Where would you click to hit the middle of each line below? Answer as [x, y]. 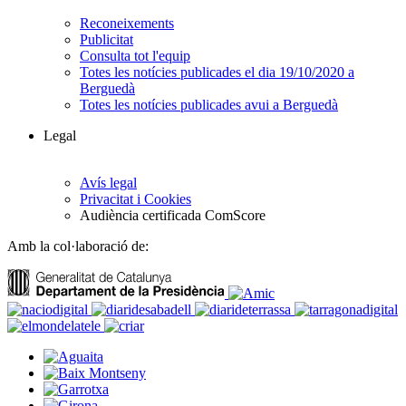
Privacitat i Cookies [135, 199]
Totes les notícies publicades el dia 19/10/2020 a [217, 72]
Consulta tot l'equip [135, 56]
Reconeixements [127, 24]
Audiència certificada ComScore [173, 216]
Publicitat [106, 40]
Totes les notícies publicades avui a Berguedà [209, 105]
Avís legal [108, 183]
